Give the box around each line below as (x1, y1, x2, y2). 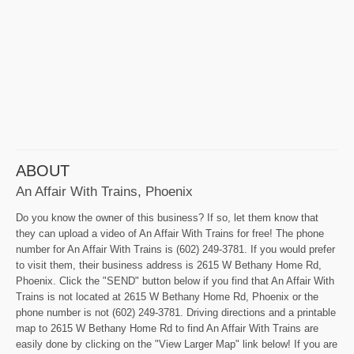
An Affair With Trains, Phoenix (16, 183, 193, 200)
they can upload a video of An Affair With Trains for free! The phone (16, 228, 324, 240)
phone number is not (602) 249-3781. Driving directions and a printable (16, 307, 336, 319)
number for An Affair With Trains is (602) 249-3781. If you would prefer (16, 243, 335, 256)
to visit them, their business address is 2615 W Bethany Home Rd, (16, 259, 322, 272)
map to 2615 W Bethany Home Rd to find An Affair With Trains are (16, 322, 318, 335)
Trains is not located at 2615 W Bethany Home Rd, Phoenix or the (16, 291, 318, 303)
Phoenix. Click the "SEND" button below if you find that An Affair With (16, 275, 334, 288)
